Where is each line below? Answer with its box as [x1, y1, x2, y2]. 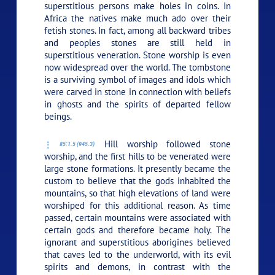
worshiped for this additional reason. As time [44, 199, 231, 212]
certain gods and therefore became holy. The [44, 224, 231, 236]
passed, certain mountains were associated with [44, 212, 231, 224]
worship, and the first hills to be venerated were [44, 150, 231, 163]
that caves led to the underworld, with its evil [44, 249, 231, 261]
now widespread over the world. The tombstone [44, 61, 231, 74]
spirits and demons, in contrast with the [44, 261, 231, 273]
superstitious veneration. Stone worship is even [44, 49, 231, 61]
